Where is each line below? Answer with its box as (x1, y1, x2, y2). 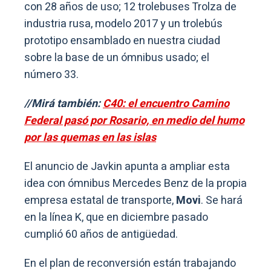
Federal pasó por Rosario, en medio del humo (24, 112, 244, 129)
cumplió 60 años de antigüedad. (24, 226, 178, 243)
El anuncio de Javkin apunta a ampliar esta (24, 158, 230, 175)
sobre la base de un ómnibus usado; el (24, 49, 209, 66)
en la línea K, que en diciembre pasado (24, 209, 208, 226)
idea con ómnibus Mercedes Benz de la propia (24, 175, 247, 192)
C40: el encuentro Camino (103, 95, 229, 112)
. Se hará (201, 192, 243, 209)
